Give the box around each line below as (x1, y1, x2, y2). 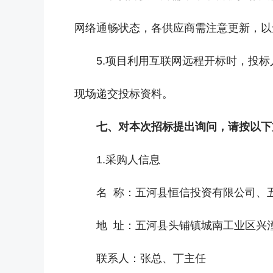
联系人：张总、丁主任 (96, 252, 206, 264)
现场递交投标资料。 (74, 88, 173, 100)
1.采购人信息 (96, 154, 160, 166)
